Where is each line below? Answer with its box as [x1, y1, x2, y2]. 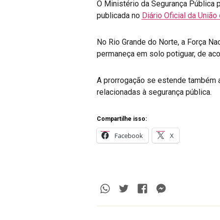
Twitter [129, 181, 164, 194]
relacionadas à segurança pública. [97, 87, 212, 97]
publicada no [97, 10, 142, 20]
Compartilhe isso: [97, 115, 147, 122]
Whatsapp [110, 181, 159, 194]
